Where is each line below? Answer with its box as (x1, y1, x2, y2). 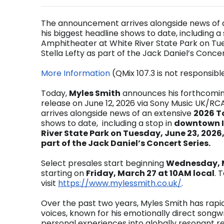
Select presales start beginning (41, 157, 166, 169)
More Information (41, 67, 110, 79)
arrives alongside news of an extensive (41, 107, 193, 119)
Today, (41, 87, 69, 99)
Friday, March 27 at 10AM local (86, 167, 214, 179)
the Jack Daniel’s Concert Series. (72, 137, 210, 149)
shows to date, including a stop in (41, 117, 174, 129)
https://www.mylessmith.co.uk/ (58, 177, 181, 189)
